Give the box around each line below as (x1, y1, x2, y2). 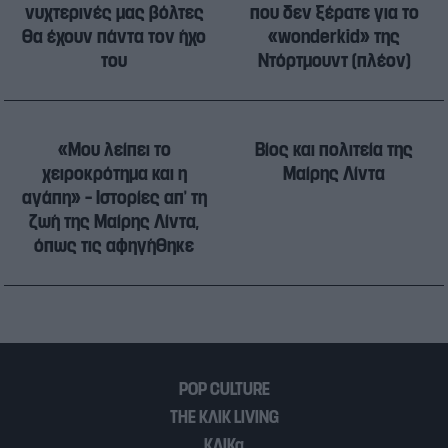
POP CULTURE (178, 377, 270, 400)
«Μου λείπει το (57, 137, 171, 162)
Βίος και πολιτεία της (255, 137, 413, 162)
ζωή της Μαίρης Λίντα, (29, 209, 199, 234)
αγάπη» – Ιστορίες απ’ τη (21, 185, 207, 210)
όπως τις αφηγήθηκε (34, 233, 194, 258)
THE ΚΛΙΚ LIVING (169, 405, 279, 428)
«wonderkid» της (268, 24, 400, 49)
